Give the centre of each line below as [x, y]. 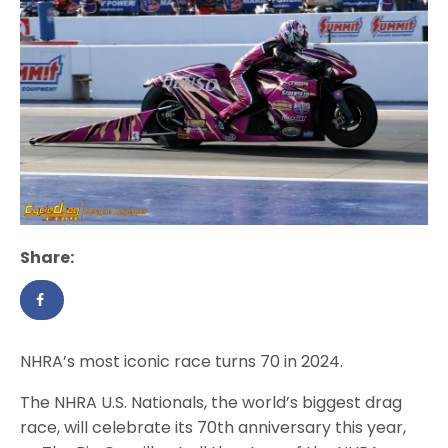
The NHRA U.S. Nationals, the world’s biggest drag [211, 403]
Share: [47, 258]
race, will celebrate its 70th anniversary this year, [213, 428]
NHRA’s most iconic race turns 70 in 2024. [182, 362]
